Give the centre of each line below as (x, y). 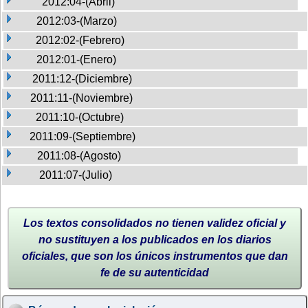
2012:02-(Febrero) (80, 40)
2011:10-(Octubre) (80, 117)
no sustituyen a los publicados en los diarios (155, 239)
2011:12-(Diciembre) (82, 78)
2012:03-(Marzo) (77, 21)
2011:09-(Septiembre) (82, 136)
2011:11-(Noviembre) (81, 98)
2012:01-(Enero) (76, 59)
